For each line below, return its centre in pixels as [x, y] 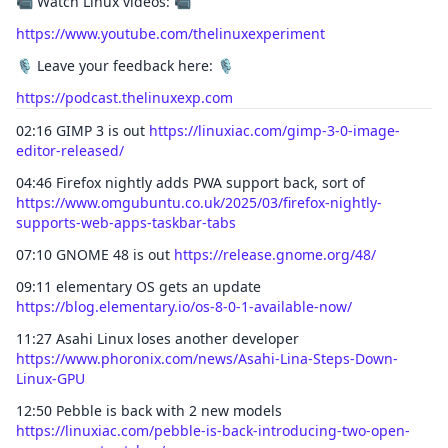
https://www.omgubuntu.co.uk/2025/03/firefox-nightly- [199, 202]
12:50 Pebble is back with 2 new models [149, 410]
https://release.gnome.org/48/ [275, 254]
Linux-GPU [50, 378]
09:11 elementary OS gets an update [138, 286]
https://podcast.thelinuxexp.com [124, 97]
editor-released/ [70, 150]
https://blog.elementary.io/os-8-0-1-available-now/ [184, 306]
